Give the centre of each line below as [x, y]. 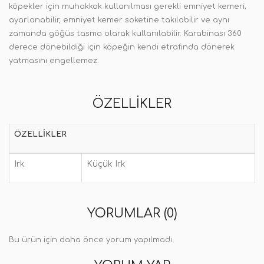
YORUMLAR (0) [132, 213]
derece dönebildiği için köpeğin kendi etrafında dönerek [122, 47]
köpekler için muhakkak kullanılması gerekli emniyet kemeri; [128, 6]
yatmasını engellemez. [54, 61]
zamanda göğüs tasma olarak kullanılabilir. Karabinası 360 [125, 34]
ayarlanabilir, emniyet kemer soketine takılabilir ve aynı [119, 20]
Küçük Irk [106, 164]
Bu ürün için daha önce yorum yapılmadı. [91, 240]
